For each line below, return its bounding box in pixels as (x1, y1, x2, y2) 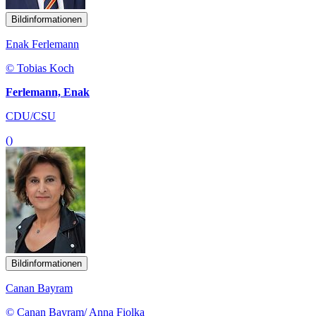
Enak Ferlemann (6, 37, 79, 50)
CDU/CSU (6, 109, 56, 122)
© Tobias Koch (6, 61, 74, 74)
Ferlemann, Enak (6, 85, 90, 98)
